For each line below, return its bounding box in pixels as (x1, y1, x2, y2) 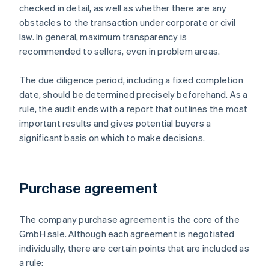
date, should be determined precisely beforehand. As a (19, 88, 248, 101)
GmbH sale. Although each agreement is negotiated (19, 228, 235, 240)
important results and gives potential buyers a (19, 117, 211, 130)
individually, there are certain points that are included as (19, 242, 249, 255)
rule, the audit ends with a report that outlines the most (19, 103, 248, 115)
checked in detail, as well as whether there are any (19, 2, 227, 14)
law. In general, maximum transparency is (19, 31, 187, 43)
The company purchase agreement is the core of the (19, 213, 240, 226)
